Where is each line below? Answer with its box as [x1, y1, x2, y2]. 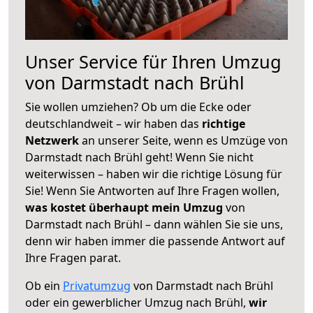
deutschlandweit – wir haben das [25, 115, 202, 131]
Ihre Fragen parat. [25, 249, 121, 265]
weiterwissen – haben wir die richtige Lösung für [25, 166, 282, 182]
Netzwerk [25, 132, 82, 148]
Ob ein [25, 277, 63, 293]
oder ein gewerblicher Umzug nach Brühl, [25, 294, 249, 310]
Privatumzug [63, 277, 131, 293]
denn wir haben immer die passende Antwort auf [25, 233, 285, 249]
